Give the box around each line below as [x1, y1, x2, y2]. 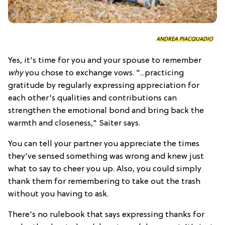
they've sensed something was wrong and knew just [8, 152, 204, 162]
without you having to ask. [8, 190, 108, 199]
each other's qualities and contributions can [8, 94, 177, 103]
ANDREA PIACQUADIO [156, 36, 213, 43]
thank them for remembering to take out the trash [8, 177, 200, 187]
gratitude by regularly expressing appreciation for [8, 81, 199, 91]
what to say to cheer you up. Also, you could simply [8, 165, 201, 174]
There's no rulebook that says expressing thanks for [8, 210, 204, 220]
